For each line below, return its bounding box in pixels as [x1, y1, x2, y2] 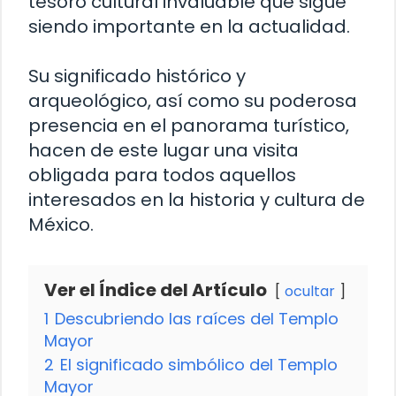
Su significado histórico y [28, 63, 246, 88]
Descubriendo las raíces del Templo [55, 307, 339, 330]
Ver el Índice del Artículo [44, 277, 267, 302]
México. [28, 211, 94, 237]
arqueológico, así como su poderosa [28, 88, 357, 113]
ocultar [285, 280, 335, 301]
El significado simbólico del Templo [60, 353, 338, 376]
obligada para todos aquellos [28, 162, 296, 187]
